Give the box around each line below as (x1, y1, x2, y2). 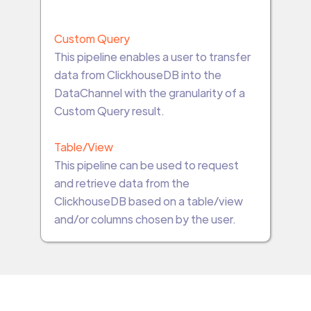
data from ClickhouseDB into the (53, 67, 221, 82)
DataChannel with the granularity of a (53, 85, 245, 100)
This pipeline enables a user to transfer (53, 49, 251, 64)
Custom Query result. (53, 103, 165, 118)
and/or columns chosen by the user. (53, 211, 236, 226)
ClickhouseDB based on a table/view (53, 193, 243, 208)
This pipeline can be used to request (53, 157, 239, 172)
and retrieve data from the (53, 175, 190, 190)
